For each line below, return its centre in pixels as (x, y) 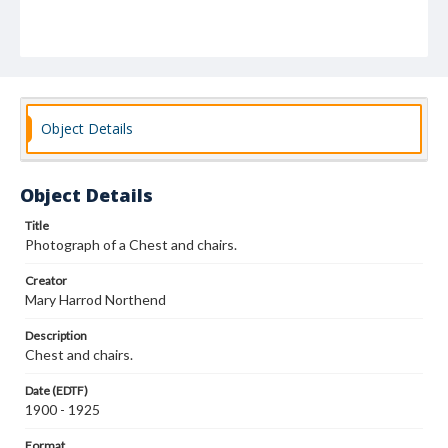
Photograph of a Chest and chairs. (131, 244)
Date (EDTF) (56, 390)
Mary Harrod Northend (95, 299)
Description (56, 335)
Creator (46, 280)
